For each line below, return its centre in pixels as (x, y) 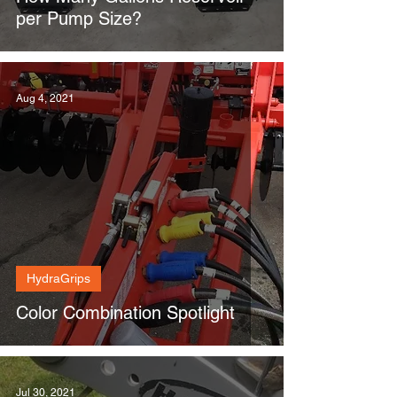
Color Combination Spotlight (125, 313)
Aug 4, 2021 (45, 98)
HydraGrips (58, 278)
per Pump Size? (79, 19)
